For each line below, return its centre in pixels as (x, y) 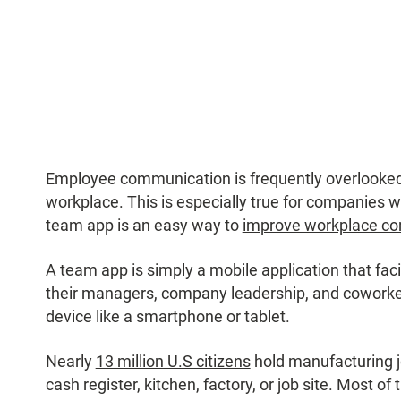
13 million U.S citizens (173, 362)
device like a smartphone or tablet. (167, 317)
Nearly (70, 362)
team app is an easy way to (144, 226)
